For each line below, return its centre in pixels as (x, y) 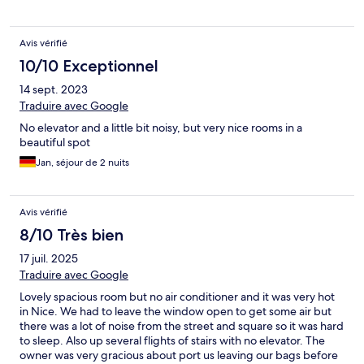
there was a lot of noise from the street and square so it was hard (182, 326)
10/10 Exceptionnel (89, 66)
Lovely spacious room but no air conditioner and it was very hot (177, 297)
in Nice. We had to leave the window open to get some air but (175, 312)
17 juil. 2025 (49, 259)
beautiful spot (55, 143)
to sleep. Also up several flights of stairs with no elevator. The (172, 341)
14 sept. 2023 (54, 90)
